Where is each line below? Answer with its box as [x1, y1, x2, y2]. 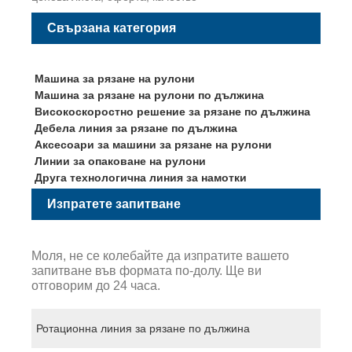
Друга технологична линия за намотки [34, 170, 247, 184]
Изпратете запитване [47, 197, 181, 211]
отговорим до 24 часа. [31, 278, 160, 292]
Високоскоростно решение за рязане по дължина [34, 104, 310, 118]
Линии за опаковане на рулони [34, 154, 206, 167]
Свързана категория [47, 20, 176, 35]
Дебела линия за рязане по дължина [34, 121, 237, 134]
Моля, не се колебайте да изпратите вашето [31, 248, 289, 262]
